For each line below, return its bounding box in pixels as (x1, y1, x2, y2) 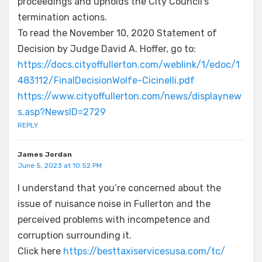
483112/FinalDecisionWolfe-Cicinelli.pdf (18, 74, 195, 86)
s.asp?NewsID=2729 (18, 106, 106, 118)
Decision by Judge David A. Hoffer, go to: (18, 43, 196, 54)
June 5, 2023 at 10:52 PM (18, 161, 102, 170)
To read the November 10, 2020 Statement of (18, 27, 217, 39)
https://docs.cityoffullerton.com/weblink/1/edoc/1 (18, 58, 240, 70)
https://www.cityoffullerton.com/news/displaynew (18, 90, 242, 102)
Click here (18, 245, 63, 257)
